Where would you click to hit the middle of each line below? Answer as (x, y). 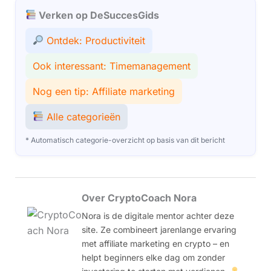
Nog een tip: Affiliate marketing (103, 91)
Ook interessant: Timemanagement (111, 66)
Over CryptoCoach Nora (139, 198)
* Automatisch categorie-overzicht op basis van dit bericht (125, 140)
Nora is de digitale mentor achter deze (158, 215)
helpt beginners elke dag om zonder (153, 257)
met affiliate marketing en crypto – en (155, 243)
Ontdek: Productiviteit (94, 40)
